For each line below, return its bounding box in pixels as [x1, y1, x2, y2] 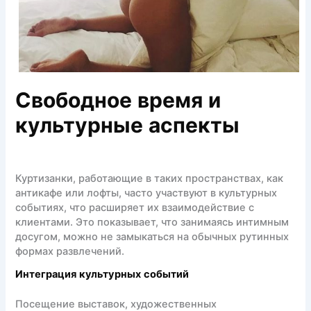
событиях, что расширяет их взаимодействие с [15, 201, 255, 215]
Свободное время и [15, 92, 221, 114]
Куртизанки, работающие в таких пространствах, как [15, 172, 284, 185]
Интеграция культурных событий [15, 270, 190, 281]
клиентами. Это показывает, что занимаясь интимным [15, 216, 289, 229]
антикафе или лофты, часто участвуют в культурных [15, 187, 278, 200]
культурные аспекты [15, 117, 240, 139]
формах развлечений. [15, 245, 125, 258]
